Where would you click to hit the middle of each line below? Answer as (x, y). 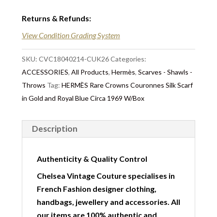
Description (54, 129)
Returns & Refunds (55, 18)
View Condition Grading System (71, 35)
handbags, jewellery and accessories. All (108, 202)
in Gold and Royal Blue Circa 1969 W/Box (83, 98)
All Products (90, 72)
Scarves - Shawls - (165, 72)
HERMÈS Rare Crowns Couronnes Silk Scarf (127, 85)
